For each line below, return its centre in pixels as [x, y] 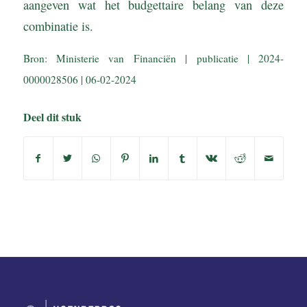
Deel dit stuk [52, 116]
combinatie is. [58, 26]
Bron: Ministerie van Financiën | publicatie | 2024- [153, 58]
